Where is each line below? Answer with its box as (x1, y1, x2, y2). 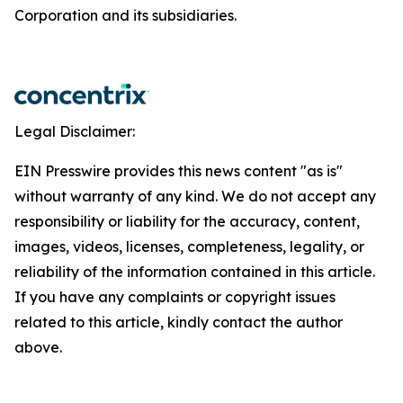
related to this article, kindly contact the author (14, 313, 343, 331)
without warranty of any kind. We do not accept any (14, 187, 376, 205)
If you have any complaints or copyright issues (14, 288, 336, 306)
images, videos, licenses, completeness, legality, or (14, 237, 364, 255)
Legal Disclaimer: (14, 122, 135, 140)
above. (14, 338, 62, 356)
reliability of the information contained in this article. (14, 263, 375, 281)
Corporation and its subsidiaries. (14, 6, 237, 24)
